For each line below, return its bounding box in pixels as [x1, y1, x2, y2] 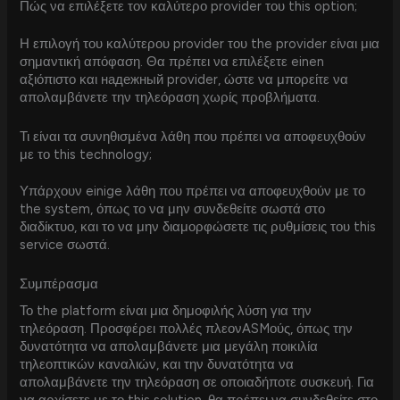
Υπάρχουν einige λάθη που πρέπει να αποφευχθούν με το [20, 183, 366, 200]
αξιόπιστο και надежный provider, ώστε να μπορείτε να [20, 71, 349, 88]
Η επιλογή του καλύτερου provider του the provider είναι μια [20, 36, 380, 53]
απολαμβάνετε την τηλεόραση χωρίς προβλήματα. [20, 89, 321, 106]
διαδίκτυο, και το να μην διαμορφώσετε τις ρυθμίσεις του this [20, 219, 377, 236]
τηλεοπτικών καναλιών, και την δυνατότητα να [20, 356, 295, 373]
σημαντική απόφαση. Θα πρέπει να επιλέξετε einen [20, 54, 325, 71]
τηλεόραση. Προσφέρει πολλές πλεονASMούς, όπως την [20, 321, 354, 337]
